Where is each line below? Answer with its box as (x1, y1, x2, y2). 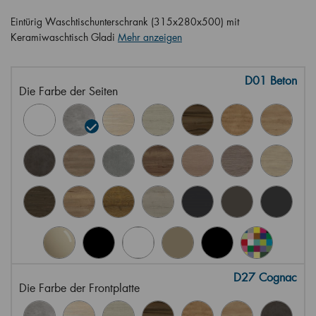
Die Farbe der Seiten (19, 83, 118, 98)
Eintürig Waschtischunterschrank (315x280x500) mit (11, 15, 239, 28)
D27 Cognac (233, 269, 297, 284)
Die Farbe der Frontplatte (19, 280, 140, 295)
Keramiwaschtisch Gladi (11, 30, 118, 44)
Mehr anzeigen (118, 30, 182, 44)
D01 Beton (245, 73, 297, 87)
